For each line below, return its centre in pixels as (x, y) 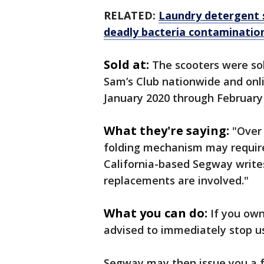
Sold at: (126, 65)
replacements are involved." (176, 181)
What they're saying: (166, 131)
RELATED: (131, 16)
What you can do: (156, 213)
